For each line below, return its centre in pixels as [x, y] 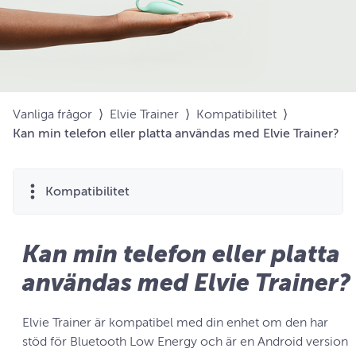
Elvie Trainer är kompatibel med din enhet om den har [175, 323]
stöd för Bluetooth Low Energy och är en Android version [185, 342]
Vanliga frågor [52, 114]
